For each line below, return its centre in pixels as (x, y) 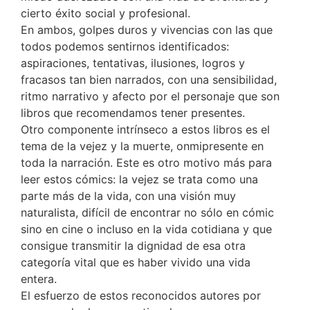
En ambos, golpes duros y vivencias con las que (147, 30)
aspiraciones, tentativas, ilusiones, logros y (133, 63)
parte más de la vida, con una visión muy (128, 196)
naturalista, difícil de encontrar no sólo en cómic (147, 213)
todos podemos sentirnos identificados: (125, 47)
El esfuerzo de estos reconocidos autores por (141, 296)
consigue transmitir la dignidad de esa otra (133, 246)
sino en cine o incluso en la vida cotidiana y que (146, 229)
